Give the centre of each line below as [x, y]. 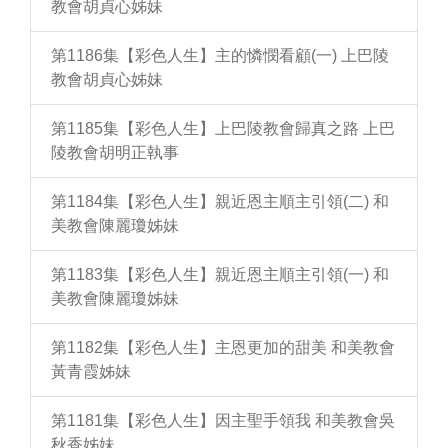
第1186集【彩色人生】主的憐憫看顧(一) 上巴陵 [220, 55]
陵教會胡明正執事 [115, 152]
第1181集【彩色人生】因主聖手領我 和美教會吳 [223, 420]
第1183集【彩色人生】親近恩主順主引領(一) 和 [220, 274]
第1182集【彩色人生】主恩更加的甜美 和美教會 [223, 347]
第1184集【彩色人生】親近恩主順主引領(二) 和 [220, 201]
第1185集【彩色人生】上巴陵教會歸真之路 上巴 [223, 128]
